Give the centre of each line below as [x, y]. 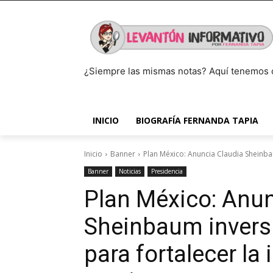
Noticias [130, 171]
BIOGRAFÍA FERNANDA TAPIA [197, 120]
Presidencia [167, 171]
